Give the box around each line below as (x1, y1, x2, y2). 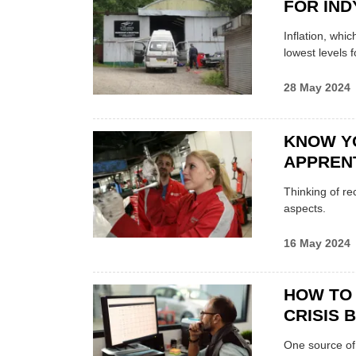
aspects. (284, 202, 326, 215)
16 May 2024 (284, 237, 350, 250)
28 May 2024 (284, 81, 350, 95)
